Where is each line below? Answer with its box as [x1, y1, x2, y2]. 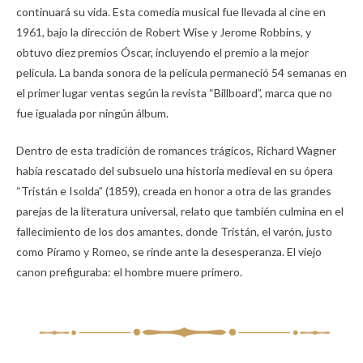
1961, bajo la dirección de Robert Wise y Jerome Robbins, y [16, 25, 311, 39]
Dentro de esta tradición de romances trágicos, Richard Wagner [16, 143, 336, 157]
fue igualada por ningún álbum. [16, 106, 171, 120]
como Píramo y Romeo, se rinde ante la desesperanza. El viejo [16, 245, 322, 258]
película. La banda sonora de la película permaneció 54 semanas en [16, 66, 347, 79]
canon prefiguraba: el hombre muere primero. [16, 265, 242, 279]
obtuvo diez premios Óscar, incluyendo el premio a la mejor [16, 45, 309, 59]
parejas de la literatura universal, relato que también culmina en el [16, 204, 344, 218]
